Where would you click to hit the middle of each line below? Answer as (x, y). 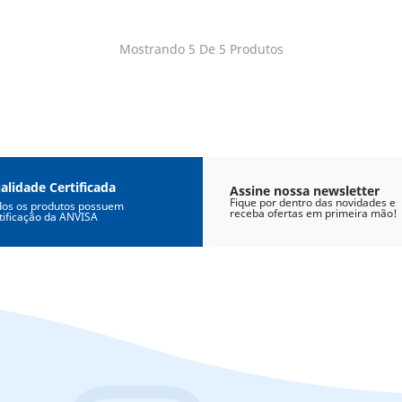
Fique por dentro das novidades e (312, 202)
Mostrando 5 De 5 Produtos (201, 49)
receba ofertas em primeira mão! (313, 213)
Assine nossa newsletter (304, 191)
